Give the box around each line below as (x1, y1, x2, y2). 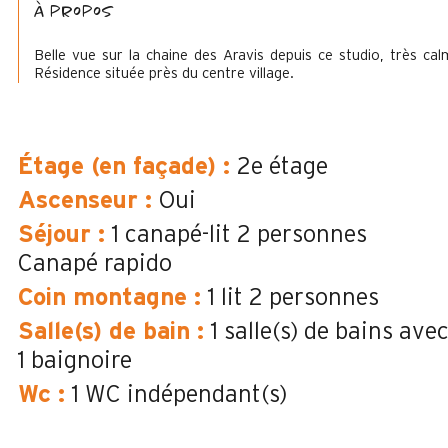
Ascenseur (18, 189, 145, 213)
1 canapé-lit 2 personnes (112, 223, 367, 247)
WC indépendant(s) (85, 383, 287, 407)
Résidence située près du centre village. (34, 66, 294, 81)
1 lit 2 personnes (208, 286, 379, 310)
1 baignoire (18, 349, 132, 373)
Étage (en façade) (18, 155, 223, 179)
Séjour (18, 223, 98, 247)
